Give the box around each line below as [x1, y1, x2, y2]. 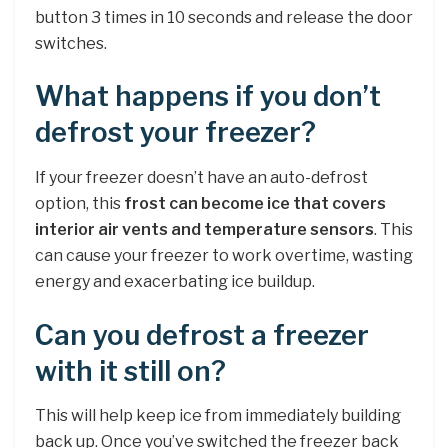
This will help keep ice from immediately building [35, 406, 401, 426]
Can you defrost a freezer [35, 318, 369, 352]
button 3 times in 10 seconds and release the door [35, 7, 413, 27]
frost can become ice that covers [124, 194, 386, 214]
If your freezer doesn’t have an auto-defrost [35, 168, 368, 188]
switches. [35, 33, 107, 53]
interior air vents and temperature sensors [35, 220, 374, 240]
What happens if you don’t [35, 80, 381, 114]
